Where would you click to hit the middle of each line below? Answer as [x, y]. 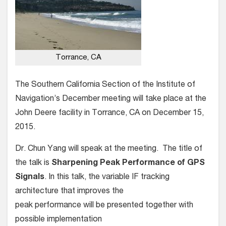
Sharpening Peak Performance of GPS [128, 163]
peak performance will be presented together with [104, 206]
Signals [30, 178]
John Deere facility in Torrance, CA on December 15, [109, 114]
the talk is [33, 163]
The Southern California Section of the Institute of [105, 85]
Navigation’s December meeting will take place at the [111, 99]
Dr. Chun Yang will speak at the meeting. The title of [109, 149]
